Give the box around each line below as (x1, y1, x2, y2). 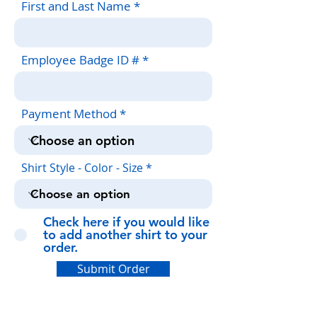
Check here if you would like (43, 214, 209, 230)
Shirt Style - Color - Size (21, 160, 143, 175)
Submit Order (76, 261, 150, 277)
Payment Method (21, 106, 117, 122)
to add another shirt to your (43, 226, 207, 243)
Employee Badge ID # (21, 52, 139, 68)
